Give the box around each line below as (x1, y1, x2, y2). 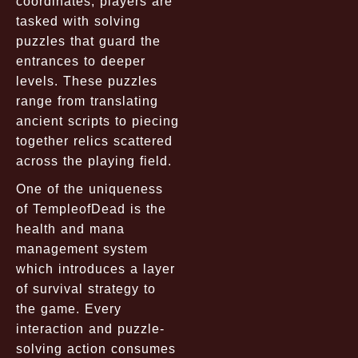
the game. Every (16, 301, 121, 316)
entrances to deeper (16, 54, 145, 68)
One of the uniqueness (16, 181, 163, 196)
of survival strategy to (16, 281, 156, 296)
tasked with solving (16, 14, 141, 28)
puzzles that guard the (16, 34, 161, 48)
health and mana (16, 221, 125, 236)
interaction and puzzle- (16, 321, 165, 336)
